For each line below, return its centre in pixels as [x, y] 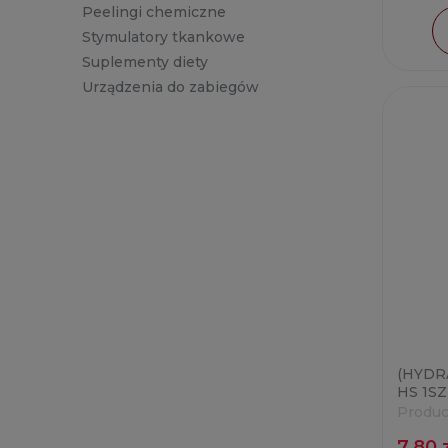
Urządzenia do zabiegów [170, 87]
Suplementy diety [145, 62]
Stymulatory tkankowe [163, 37]
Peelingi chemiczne [154, 12]
